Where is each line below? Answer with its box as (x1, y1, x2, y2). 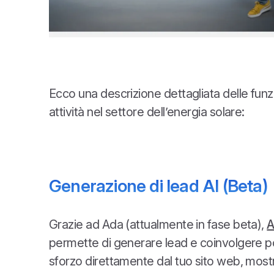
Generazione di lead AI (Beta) (49, 176, 267, 197)
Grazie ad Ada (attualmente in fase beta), (49, 217, 267, 232)
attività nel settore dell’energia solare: (49, 105, 245, 120)
